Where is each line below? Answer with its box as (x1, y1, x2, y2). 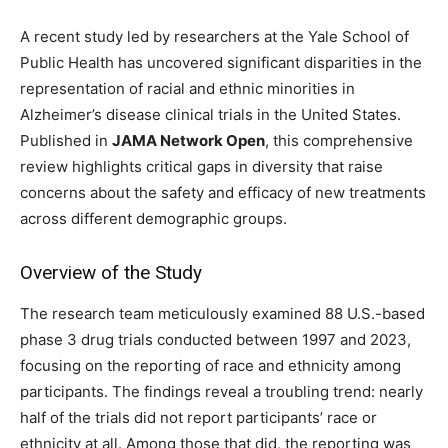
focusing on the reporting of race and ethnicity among (20, 356, 401, 376)
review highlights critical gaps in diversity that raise (20, 157, 383, 177)
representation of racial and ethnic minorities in (20, 79, 355, 99)
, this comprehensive (265, 131, 413, 151)
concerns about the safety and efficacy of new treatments (20, 183, 426, 203)
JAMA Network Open (112, 131, 265, 151)
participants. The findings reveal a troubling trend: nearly (20, 382, 423, 402)
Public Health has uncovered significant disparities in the (20, 53, 422, 73)
